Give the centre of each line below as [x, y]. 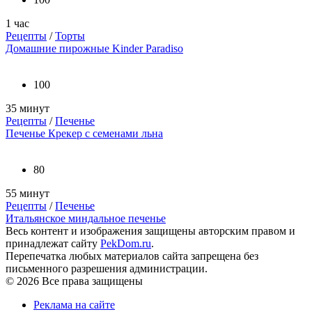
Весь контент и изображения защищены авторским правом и [150, 231]
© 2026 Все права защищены [74, 281]
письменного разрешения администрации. [107, 268]
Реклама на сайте [74, 304]
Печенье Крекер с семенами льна [84, 133]
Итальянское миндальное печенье [86, 218]
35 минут [28, 108]
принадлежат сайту [53, 243]
